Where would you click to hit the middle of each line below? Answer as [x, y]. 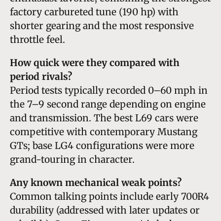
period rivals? [41, 76]
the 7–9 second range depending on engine [108, 104]
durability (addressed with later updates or [105, 210]
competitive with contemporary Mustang [104, 131]
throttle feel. [37, 39]
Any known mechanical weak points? [96, 182]
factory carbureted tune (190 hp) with [94, 12]
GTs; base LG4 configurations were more [102, 145]
